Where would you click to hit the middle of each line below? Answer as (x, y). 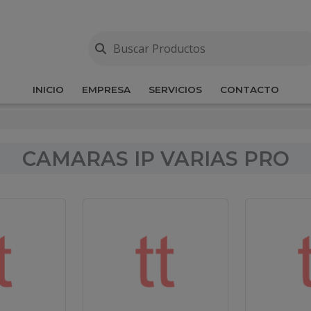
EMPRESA (106, 90)
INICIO (48, 90)
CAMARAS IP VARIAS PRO (155, 159)
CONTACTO (249, 90)
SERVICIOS (175, 90)
